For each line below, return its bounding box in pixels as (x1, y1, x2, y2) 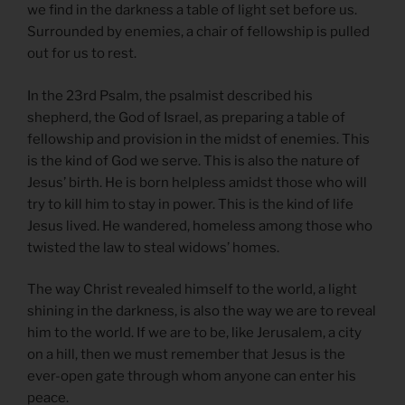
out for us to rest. (27, 45, 139, 62)
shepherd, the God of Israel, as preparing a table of (27, 108, 345, 126)
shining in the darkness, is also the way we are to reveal (27, 303, 376, 320)
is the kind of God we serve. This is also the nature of (27, 152, 360, 169)
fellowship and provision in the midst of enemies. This (27, 130, 370, 147)
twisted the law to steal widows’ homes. (27, 239, 279, 256)
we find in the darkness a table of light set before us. (27, 2, 357, 19)
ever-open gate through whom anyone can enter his (27, 368, 356, 385)
